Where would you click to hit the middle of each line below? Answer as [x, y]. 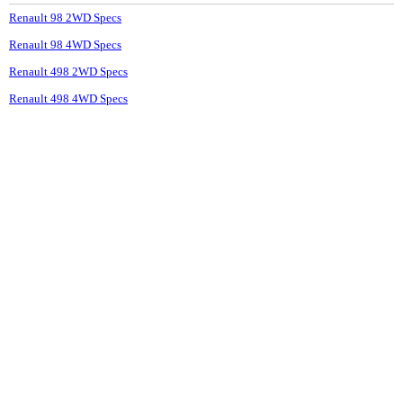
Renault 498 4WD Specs [68, 99]
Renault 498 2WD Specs [68, 72]
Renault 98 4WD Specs [65, 45]
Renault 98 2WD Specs [65, 18]
